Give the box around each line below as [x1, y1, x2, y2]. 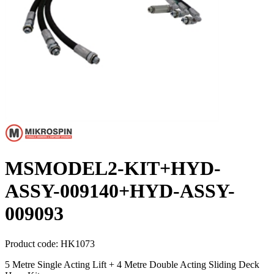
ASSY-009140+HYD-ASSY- [5, 180, 235, 202]
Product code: [5, 238, 61, 249]
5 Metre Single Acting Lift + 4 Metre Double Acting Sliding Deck [5, 259, 259, 270]
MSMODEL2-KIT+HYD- [5, 157, 221, 180]
